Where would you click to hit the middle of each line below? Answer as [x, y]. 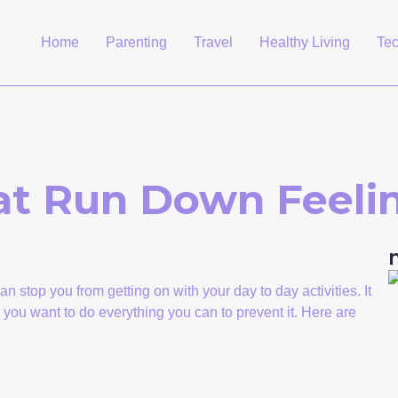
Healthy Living [305, 43]
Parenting [137, 43]
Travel [214, 43]
